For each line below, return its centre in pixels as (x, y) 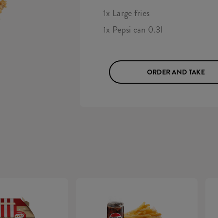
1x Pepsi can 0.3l (133, 30)
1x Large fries (127, 13)
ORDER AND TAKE (176, 72)
